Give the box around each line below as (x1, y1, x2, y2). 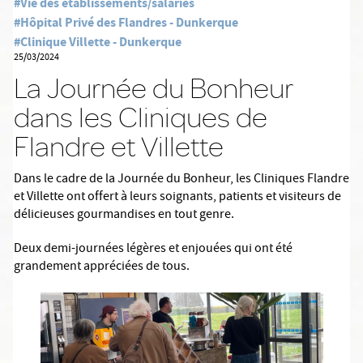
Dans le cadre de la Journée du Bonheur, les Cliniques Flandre (14, 170, 349, 190)
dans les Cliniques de (14, 99, 267, 135)
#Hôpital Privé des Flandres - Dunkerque (14, 14, 238, 31)
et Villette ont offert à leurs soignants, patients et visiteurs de (14, 188, 341, 207)
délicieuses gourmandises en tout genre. (14, 206, 234, 225)
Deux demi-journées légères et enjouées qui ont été (14, 240, 293, 259)
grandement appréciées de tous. (14, 258, 190, 277)
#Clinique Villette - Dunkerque (14, 33, 181, 50)
